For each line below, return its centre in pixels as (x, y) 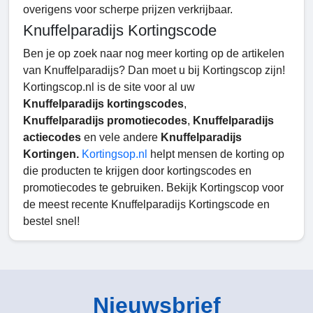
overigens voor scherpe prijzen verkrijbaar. (128, 10)
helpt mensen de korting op (216, 154)
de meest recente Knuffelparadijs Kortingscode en (146, 205)
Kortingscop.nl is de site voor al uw (109, 87)
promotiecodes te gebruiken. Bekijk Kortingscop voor (153, 188)
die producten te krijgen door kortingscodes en (137, 171)
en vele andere (121, 138)
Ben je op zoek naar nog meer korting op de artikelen (154, 54)
